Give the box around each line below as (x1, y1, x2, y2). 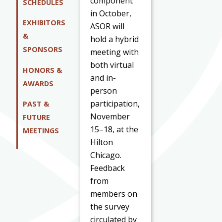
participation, (90, 98, 140, 109)
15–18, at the (90, 123, 139, 135)
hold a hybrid (90, 33, 139, 45)
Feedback (90, 162, 125, 173)
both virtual (90, 59, 134, 70)
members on (90, 188, 138, 199)
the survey (90, 201, 130, 212)
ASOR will (90, 20, 125, 32)
